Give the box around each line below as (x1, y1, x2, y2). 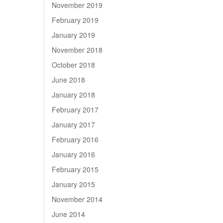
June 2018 (52, 75, 86, 85)
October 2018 (52, 60, 96, 70)
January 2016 (52, 149, 96, 159)
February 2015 (52, 164, 99, 174)
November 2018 (52, 45, 103, 55)
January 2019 (52, 30, 96, 40)
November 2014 (52, 194, 103, 204)
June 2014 (52, 209, 86, 219)
